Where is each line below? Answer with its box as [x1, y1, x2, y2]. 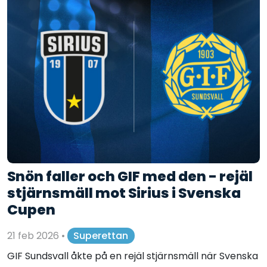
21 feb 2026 [7, 228, 61, 243]
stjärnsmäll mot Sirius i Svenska [7, 183, 241, 203]
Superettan [73, 228, 129, 243]
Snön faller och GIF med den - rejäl [7, 166, 253, 187]
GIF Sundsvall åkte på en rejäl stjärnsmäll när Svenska [7, 249, 258, 263]
